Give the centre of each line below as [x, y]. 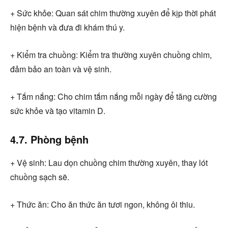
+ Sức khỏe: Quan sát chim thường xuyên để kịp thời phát [113, 13]
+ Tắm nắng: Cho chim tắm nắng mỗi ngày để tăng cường [113, 96]
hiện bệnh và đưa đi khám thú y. [67, 27]
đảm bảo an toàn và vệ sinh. [61, 69]
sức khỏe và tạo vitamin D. [58, 110]
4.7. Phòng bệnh [49, 139]
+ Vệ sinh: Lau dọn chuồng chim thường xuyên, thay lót [109, 162]
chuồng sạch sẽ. [40, 177]
